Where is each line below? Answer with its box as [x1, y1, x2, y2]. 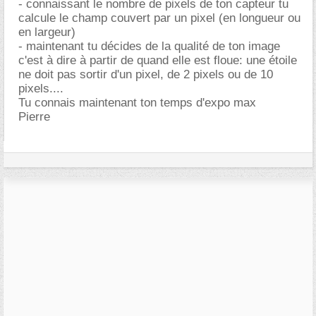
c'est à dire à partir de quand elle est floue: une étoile [18, 53, 297, 67]
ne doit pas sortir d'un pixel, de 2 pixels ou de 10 [18, 67, 273, 81]
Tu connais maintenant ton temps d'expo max [18, 95, 256, 109]
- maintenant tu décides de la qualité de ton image [18, 39, 280, 53]
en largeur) [18, 25, 75, 39]
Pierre [18, 109, 50, 123]
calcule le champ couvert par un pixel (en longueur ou [18, 11, 300, 25]
